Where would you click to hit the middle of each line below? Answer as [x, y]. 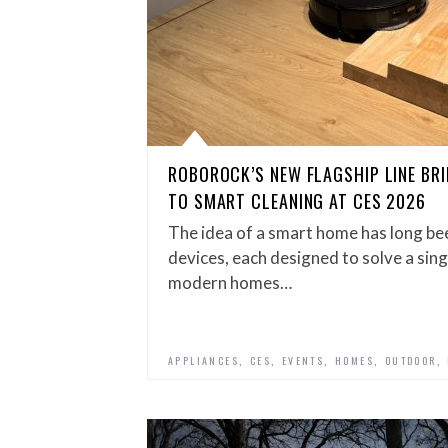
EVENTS [303, 360]
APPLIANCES [203, 360]
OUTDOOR [410, 360]
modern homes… [230, 282]
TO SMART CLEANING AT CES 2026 [297, 201]
